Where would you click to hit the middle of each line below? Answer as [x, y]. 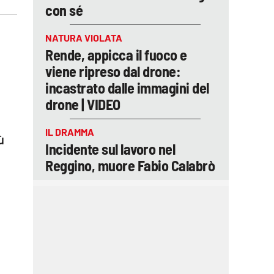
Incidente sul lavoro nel [110, 149]
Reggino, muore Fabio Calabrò [130, 165]
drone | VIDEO [83, 104]
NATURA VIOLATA [84, 38]
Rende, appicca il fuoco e [116, 55]
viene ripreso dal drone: [113, 71]
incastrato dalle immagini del [127, 88]
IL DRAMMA [70, 132]
